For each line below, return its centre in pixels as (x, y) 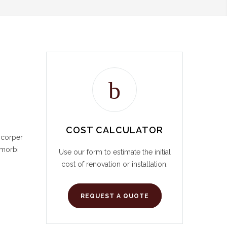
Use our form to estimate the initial (115, 152)
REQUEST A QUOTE (115, 196)
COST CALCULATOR (115, 130)
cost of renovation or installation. (115, 164)
